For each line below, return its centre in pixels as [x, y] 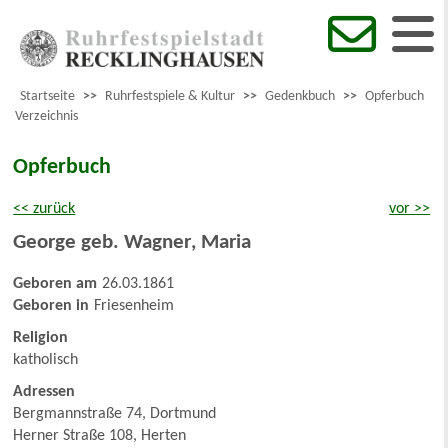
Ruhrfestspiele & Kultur [170, 97]
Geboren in [51, 306]
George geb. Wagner [102, 243]
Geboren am [55, 284]
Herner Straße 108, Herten [100, 436]
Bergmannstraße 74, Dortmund [115, 414]
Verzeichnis [46, 117]
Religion [41, 338]
